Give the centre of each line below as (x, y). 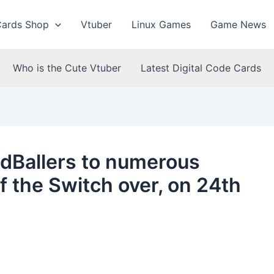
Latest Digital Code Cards (201, 68)
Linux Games (161, 24)
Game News (238, 24)
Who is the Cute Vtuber (67, 68)
